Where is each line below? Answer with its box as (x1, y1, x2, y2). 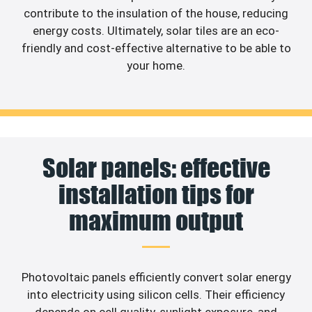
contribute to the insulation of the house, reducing (24, 6, 288, 20)
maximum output (69, 205, 243, 237)
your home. (127, 58, 185, 72)
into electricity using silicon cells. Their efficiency (27, 288, 285, 302)
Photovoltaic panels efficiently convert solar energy (21, 270, 291, 285)
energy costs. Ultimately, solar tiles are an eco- (33, 23, 279, 38)
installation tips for (58, 179, 254, 210)
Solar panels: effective (42, 153, 270, 184)
